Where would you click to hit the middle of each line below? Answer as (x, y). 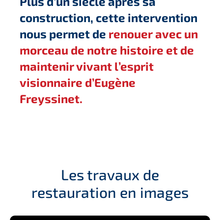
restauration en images (110, 192)
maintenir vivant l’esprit (87, 66)
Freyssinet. (51, 99)
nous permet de (64, 34)
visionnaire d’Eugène (78, 82)
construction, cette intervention (109, 18)
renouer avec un (153, 34)
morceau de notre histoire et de (107, 50)
